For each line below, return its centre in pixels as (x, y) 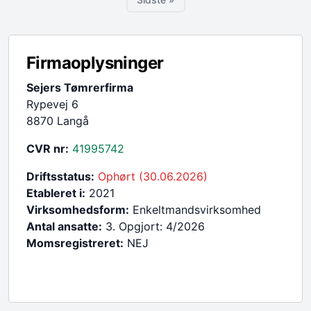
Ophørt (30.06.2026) (153, 176)
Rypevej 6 (52, 104)
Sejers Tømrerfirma (80, 87)
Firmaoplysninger (95, 62)
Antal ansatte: (64, 226)
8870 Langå (58, 120)
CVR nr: (48, 148)
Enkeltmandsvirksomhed (195, 209)
